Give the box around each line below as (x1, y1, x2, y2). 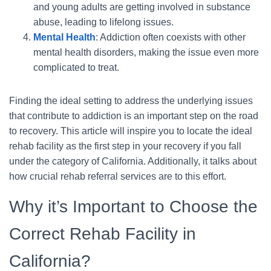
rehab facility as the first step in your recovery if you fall (9, 140, 241, 151)
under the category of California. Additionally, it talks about (9, 155, 256, 166)
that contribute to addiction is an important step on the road (9, 110, 258, 121)
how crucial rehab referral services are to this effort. (9, 171, 226, 181)
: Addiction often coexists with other (96, 31, 246, 42)
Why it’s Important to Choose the (9, 197, 258, 216)
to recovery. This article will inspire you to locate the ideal (9, 125, 252, 136)
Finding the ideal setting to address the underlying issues (9, 95, 253, 106)
